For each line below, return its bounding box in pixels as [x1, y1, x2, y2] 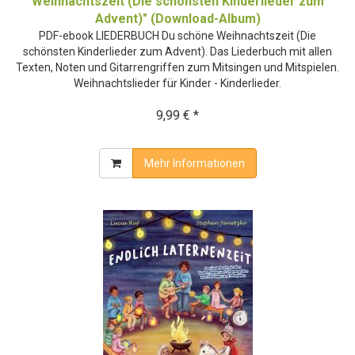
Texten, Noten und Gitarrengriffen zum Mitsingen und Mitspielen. [16, 60, 339, 74]
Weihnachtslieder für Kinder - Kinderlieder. [74, 76, 281, 90]
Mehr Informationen [143, 156, 245, 170]
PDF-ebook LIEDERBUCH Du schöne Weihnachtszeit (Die [39, 29, 316, 42]
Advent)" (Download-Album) [94, 10, 261, 26]
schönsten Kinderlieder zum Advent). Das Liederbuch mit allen [23, 44, 332, 58]
